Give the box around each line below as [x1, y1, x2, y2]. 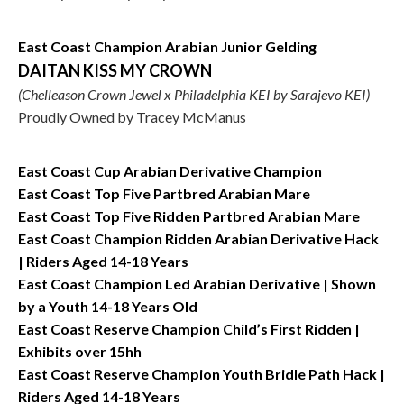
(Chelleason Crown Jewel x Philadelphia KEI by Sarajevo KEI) [18, 86, 370, 103]
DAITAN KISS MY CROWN [18, 60, 212, 80]
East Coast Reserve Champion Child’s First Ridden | [18, 320, 360, 337]
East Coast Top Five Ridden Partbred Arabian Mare [18, 207, 360, 225]
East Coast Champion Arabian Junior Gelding [18, 38, 317, 55]
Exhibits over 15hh [18, 343, 142, 360]
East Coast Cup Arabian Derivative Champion [18, 162, 322, 179]
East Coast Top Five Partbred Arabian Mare [18, 185, 310, 202]
